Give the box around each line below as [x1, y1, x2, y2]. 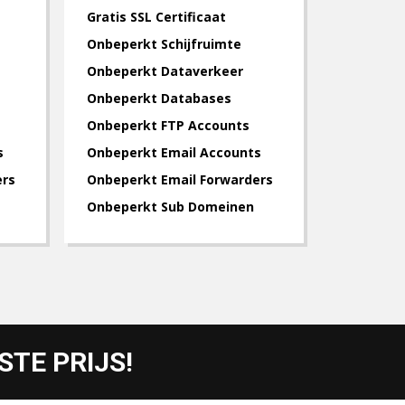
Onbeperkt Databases [87, 89, 231, 107]
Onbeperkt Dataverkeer [87, 62, 243, 80]
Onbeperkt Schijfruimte [87, 35, 241, 52]
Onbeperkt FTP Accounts [87, 117, 250, 134]
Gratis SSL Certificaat [87, 8, 226, 25]
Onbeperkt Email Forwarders [87, 171, 273, 188]
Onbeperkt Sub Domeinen [87, 198, 254, 215]
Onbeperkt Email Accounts [87, 144, 261, 161]
